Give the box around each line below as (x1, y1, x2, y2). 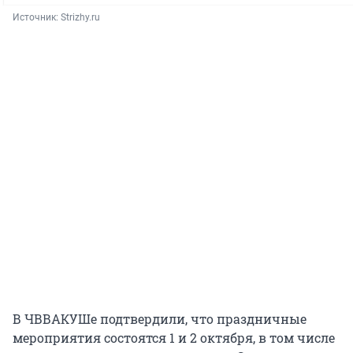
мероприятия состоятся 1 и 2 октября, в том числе (13, 329, 335, 347)
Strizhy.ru (61, 12, 100, 24)
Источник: (13, 12, 61, 24)
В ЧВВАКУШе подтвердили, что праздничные (13, 310, 307, 328)
